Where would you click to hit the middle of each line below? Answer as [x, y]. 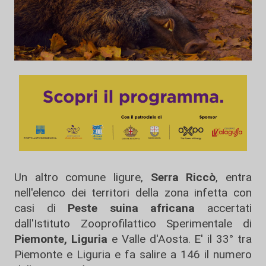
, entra [234, 177]
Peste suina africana [125, 208]
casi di [35, 208]
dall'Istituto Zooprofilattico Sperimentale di [133, 224]
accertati [224, 208]
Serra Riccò [183, 177]
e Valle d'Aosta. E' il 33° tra [179, 239]
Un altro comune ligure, [83, 177]
